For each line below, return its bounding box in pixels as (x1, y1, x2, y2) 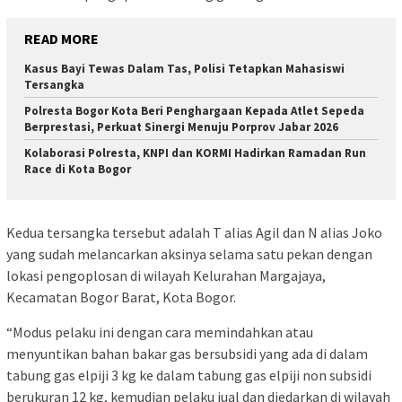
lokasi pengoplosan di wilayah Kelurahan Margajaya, (6, 267, 326, 285)
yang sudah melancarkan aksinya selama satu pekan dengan (6, 245, 372, 264)
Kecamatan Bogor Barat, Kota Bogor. (6, 288, 236, 307)
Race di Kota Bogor (24, 161, 131, 177)
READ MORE (24, 29, 99, 48)
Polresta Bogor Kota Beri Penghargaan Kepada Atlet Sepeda (24, 102, 364, 118)
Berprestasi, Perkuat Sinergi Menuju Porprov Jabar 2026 (24, 118, 338, 135)
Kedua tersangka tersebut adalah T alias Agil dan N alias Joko (6, 223, 382, 242)
